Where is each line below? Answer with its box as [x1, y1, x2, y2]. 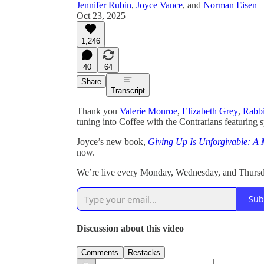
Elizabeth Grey [182, 105, 238, 116]
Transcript [111, 85, 145, 95]
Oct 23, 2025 [77, 10, 126, 21]
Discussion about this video [77, 223, 184, 234]
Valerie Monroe [120, 105, 177, 116]
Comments [81, 248, 118, 258]
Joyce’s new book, [77, 136, 148, 147]
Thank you [77, 105, 120, 116]
